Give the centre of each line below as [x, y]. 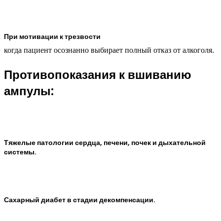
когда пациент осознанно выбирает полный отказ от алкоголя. [109, 50]
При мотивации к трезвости [52, 37]
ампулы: [29, 91]
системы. [20, 152]
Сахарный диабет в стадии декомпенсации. [80, 200]
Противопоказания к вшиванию [98, 74]
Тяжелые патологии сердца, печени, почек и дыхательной [105, 142]
